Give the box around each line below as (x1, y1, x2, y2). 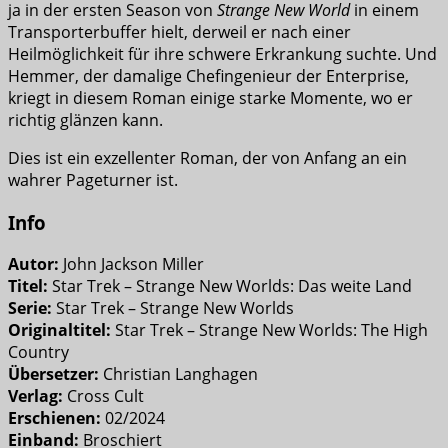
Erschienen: (8, 407, 101, 430)
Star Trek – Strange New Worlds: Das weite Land (48, 275, 412, 298)
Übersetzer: (8, 363, 99, 386)
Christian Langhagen (99, 363, 258, 386)
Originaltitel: (8, 319, 115, 342)
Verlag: (8, 385, 63, 408)
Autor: (8, 253, 59, 276)
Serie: (8, 297, 52, 320)
